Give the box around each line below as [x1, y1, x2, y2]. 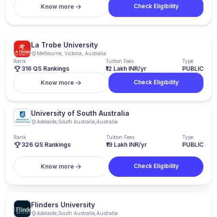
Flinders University [31, 201, 95, 209]
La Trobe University [31, 41, 98, 49]
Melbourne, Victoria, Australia [37, 50, 106, 56]
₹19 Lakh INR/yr [106, 141, 147, 148]
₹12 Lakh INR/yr [105, 65, 146, 72]
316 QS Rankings [21, 65, 69, 72]
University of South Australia [31, 109, 129, 117]
